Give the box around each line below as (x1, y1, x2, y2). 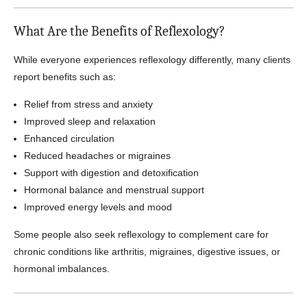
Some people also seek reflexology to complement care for (14, 229, 269, 240)
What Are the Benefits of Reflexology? (14, 23, 225, 39)
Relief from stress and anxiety (24, 99, 153, 110)
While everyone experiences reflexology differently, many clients (14, 54, 291, 65)
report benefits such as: (14, 71, 116, 82)
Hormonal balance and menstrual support (24, 184, 204, 195)
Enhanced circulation (24, 133, 114, 144)
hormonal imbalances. (14, 263, 110, 274)
